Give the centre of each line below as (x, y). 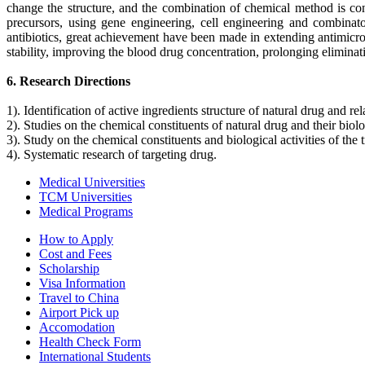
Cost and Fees (75, 253)
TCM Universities (86, 196)
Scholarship (69, 268)
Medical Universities (92, 182)
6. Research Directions (68, 81)
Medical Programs (86, 211)
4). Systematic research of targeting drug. (112, 154)
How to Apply (76, 239)
